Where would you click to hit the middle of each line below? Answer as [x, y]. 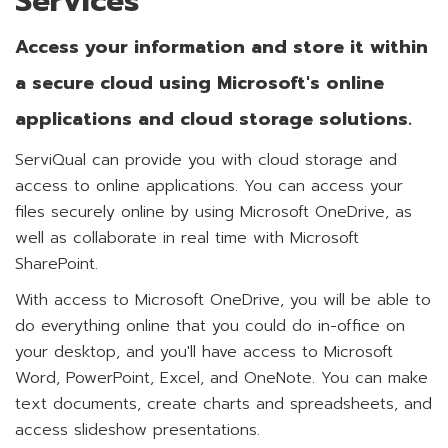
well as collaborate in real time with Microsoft [187, 238]
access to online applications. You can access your [209, 186]
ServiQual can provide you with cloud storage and [206, 160]
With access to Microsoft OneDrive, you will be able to [223, 300]
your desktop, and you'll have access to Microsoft [204, 352]
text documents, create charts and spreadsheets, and [223, 404]
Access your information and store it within [221, 47]
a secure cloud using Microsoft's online [199, 83]
